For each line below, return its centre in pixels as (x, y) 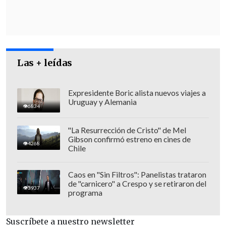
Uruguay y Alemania (102, 102)
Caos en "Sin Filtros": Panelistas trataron (137, 174)
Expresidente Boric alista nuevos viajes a (137, 93)
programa (85, 192)
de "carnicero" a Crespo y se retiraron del (137, 183)
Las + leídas (45, 63)
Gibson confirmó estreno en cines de (129, 139)
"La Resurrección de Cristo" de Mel (127, 130)
